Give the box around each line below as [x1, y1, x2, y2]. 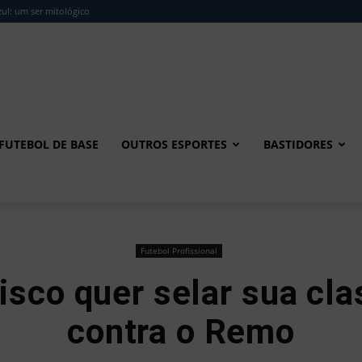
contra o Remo [67, 312, 295, 351]
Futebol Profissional [141, 245, 217, 256]
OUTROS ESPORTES [121, 137, 227, 152]
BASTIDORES [263, 137, 333, 152]
